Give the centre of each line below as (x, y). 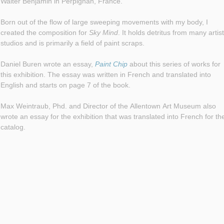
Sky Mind (103, 33)
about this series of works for (174, 64)
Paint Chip (111, 64)
